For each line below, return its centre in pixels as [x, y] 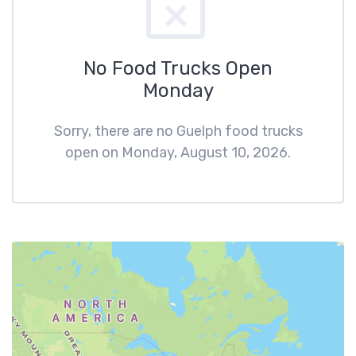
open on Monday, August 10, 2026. [178, 153]
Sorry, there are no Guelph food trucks [178, 131]
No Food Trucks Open [178, 68]
